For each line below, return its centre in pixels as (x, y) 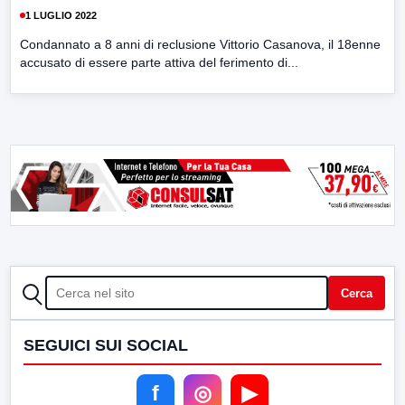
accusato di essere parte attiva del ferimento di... (159, 62)
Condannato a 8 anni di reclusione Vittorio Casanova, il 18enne (200, 44)
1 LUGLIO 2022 (61, 15)
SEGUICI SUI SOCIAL (106, 345)
